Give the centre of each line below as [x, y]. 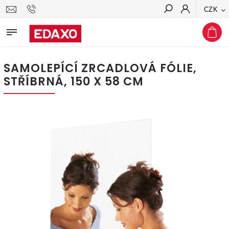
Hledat [205, 27]
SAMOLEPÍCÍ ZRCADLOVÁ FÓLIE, [100, 68]
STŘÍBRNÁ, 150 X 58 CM [74, 81]
